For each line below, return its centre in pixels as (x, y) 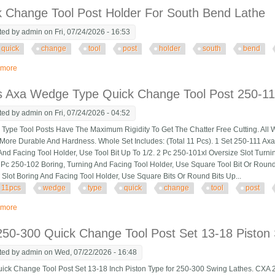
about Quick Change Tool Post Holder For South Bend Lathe (118, 68)
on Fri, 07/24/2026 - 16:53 (87, 32)
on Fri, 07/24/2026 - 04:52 (87, 113)
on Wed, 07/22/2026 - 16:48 (90, 253)
